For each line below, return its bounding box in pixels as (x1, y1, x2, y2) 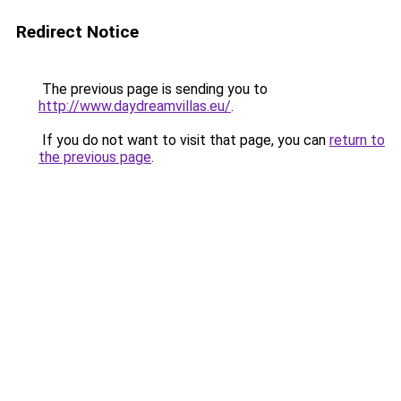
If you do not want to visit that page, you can (38, 132, 329, 149)
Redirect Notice (16, 21, 139, 42)
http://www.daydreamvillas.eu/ (38, 98, 231, 115)
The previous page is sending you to (38, 81, 268, 98)
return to (329, 132, 385, 149)
